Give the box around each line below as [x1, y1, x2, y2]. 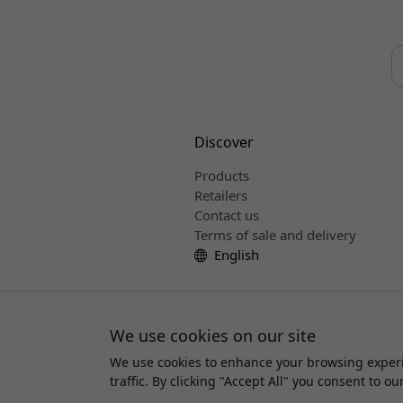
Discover [193, 131, 254, 152]
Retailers [193, 185, 247, 204]
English [210, 245, 259, 264]
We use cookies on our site [110, 325, 316, 346]
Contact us [193, 205, 259, 224]
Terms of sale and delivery [193, 225, 356, 244]
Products [193, 166, 249, 184]
